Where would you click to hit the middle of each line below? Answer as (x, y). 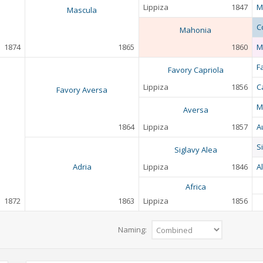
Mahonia (195, 30)
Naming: (133, 230)
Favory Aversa (82, 90)
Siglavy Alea (195, 150)
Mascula (82, 10)
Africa (195, 187)
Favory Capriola (195, 70)
